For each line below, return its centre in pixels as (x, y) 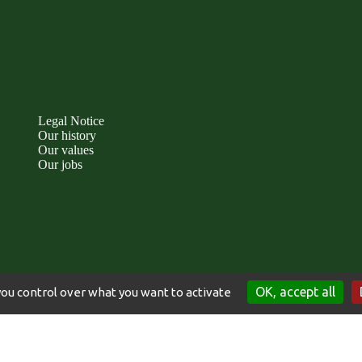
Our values (66, 150)
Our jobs (60, 164)
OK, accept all (295, 292)
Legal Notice (71, 121)
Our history (67, 135)
